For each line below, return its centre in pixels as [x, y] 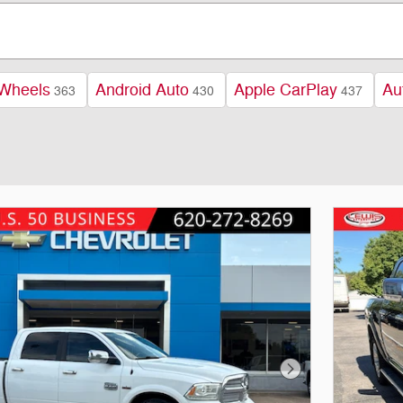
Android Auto [142, 90]
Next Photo [325, 377]
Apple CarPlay [286, 90]
